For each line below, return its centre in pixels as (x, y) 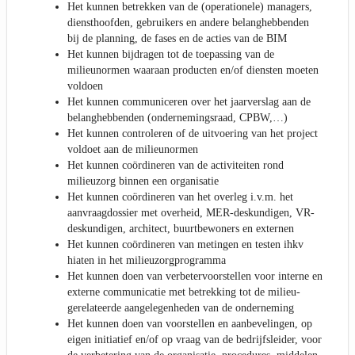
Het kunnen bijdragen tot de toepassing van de (171, 54)
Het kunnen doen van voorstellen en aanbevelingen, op (190, 323)
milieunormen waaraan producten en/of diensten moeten (193, 70)
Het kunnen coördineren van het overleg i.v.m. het (180, 197)
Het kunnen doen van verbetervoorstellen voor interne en (195, 276)
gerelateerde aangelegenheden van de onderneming (181, 307)
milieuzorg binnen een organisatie (143, 181)
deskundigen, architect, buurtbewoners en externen (181, 228)
